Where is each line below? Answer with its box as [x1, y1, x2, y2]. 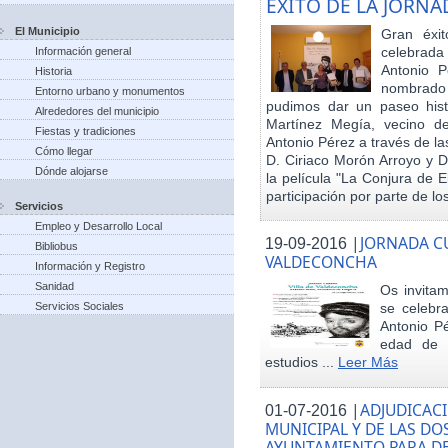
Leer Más [338, 354, 398, 371]
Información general [35, 45, 131, 57]
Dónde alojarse [35, 165, 108, 177]
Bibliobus [35, 240, 78, 252]
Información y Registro [35, 260, 145, 272]
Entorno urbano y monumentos [35, 85, 185, 97]
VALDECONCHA [265, 251, 377, 274]
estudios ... [265, 354, 338, 371]
